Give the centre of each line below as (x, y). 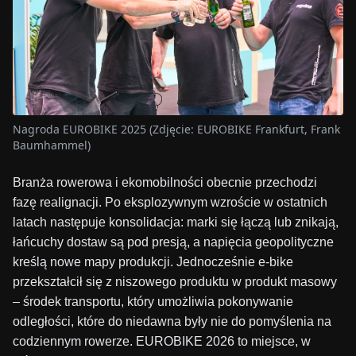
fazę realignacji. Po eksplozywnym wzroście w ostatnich (170, 202)
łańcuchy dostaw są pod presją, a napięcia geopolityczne (173, 242)
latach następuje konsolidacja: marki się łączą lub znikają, (176, 222)
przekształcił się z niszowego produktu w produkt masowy (175, 281)
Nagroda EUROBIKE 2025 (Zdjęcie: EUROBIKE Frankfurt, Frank (176, 129)
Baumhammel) (52, 145)
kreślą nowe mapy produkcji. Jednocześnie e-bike (153, 261)
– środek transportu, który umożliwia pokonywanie (153, 301)
